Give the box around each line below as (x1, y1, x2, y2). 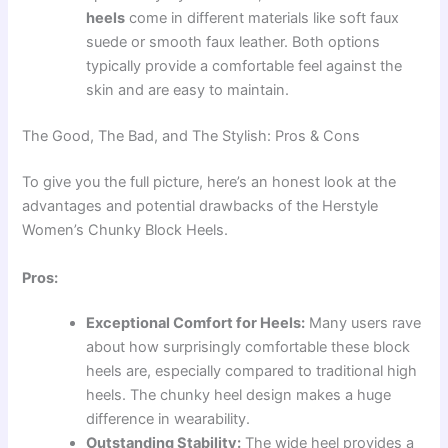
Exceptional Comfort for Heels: (86, 314, 306, 333)
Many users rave (305, 314, 422, 333)
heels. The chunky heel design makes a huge (86, 386, 392, 405)
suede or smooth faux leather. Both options (86, 33, 381, 52)
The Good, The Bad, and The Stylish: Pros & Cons (22, 127, 361, 146)
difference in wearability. (86, 410, 251, 429)
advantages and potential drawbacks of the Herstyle (22, 197, 379, 216)
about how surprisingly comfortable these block (86, 338, 411, 357)
